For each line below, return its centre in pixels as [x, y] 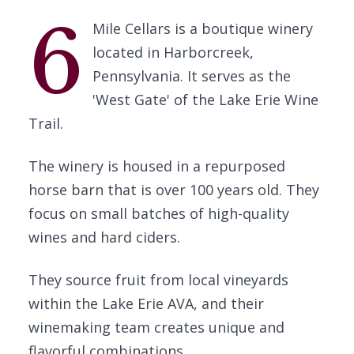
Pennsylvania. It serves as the [191, 76]
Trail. [46, 123]
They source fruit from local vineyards [158, 280]
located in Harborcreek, [173, 52]
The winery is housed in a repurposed [157, 166]
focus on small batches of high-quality [159, 213]
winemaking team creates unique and [156, 327]
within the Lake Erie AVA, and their [146, 303]
